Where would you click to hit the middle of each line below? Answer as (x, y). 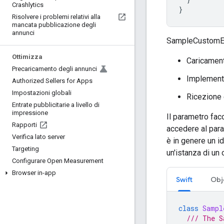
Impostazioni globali (42, 93)
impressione (30, 113)
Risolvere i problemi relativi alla (56, 17)
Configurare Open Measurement (58, 161)
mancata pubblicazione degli (54, 25)
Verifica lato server (38, 137)
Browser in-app (34, 173)
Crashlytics (28, 5)
